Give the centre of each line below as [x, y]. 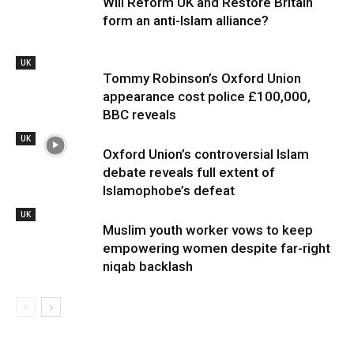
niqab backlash [148, 266]
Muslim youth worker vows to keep [208, 230]
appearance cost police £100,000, [207, 96]
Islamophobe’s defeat [169, 190]
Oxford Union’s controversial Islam [206, 154]
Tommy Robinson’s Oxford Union [202, 78]
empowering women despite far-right [217, 248]
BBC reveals [139, 114]
